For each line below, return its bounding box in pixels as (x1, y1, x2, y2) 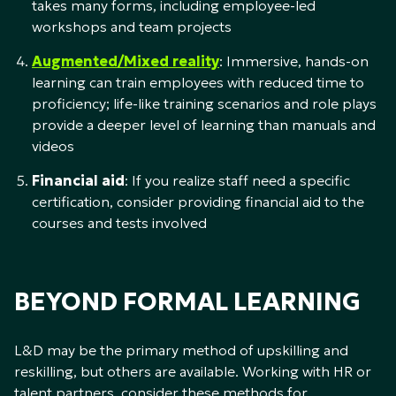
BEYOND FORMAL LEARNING (14, 286, 361, 318)
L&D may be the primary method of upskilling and (14, 341, 348, 360)
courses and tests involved (32, 214, 207, 232)
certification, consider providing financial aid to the (32, 193, 364, 211)
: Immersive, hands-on (219, 52, 369, 71)
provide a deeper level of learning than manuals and (32, 116, 376, 134)
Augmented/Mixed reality (32, 52, 219, 71)
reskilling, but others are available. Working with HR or (14, 362, 371, 381)
